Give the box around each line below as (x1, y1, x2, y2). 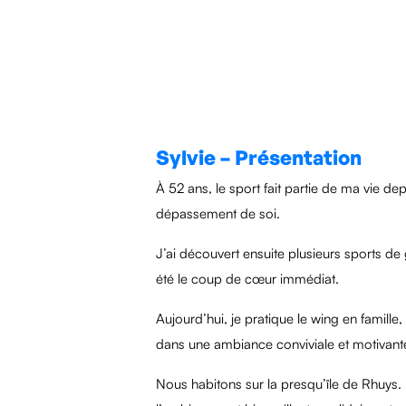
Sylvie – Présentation (156, 145, 362, 169)
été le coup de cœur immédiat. (156, 270, 339, 287)
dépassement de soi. (156, 205, 280, 222)
